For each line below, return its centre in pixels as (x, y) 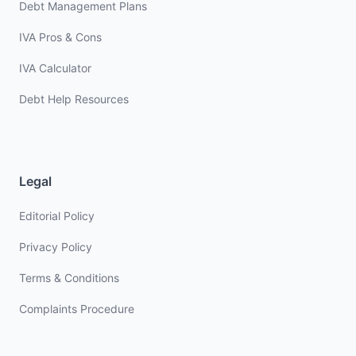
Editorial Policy (57, 216)
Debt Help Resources (74, 99)
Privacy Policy (56, 247)
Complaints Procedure (77, 309)
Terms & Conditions (69, 278)
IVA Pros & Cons (60, 37)
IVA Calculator (55, 68)
